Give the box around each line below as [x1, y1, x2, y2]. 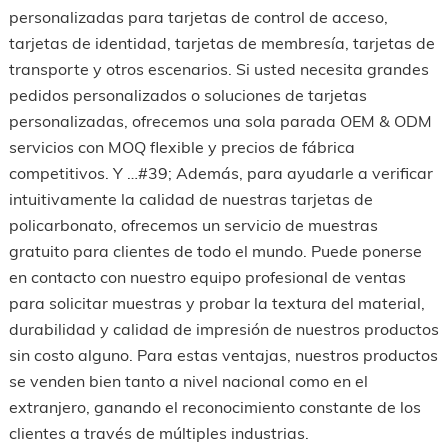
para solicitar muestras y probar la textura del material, [8, 292, 425, 313]
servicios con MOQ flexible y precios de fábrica [8, 136, 355, 157]
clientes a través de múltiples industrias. [8, 422, 309, 443]
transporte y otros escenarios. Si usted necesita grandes [8, 58, 429, 79]
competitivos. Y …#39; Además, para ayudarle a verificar [8, 162, 433, 183]
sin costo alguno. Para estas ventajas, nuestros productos [8, 344, 438, 365]
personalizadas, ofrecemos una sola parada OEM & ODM [8, 110, 432, 131]
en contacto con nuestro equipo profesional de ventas [8, 266, 406, 287]
